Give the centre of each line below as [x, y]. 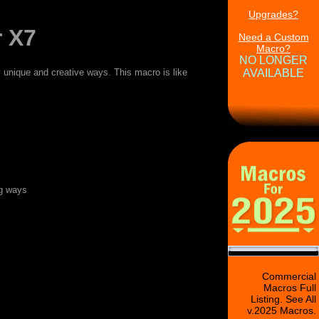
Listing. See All [283, 299]
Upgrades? [273, 14]
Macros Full [290, 288]
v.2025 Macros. [282, 310]
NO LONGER [273, 60]
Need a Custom [273, 37]
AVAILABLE [273, 73]
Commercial [289, 276]
